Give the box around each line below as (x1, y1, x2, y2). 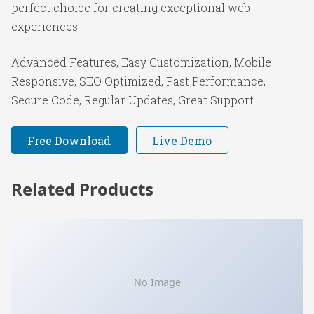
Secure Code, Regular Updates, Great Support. (11, 93, 256, 107)
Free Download (27, 132, 111, 148)
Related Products (11, 177, 153, 201)
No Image (133, 275, 181, 289)
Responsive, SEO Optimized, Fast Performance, (11, 74, 266, 88)
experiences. (11, 19, 80, 34)
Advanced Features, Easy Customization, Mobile (11, 55, 271, 69)
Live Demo (152, 132, 212, 148)
